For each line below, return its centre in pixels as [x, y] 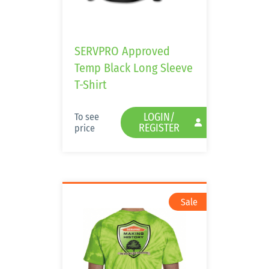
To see [87, 117]
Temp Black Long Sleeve [134, 68]
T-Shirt [91, 85]
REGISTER [159, 128]
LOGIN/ [159, 117]
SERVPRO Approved [122, 51]
